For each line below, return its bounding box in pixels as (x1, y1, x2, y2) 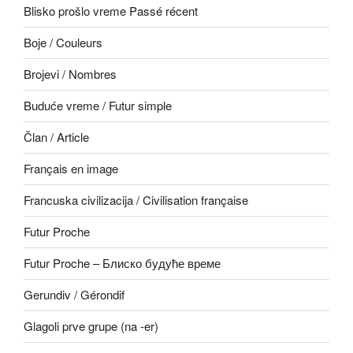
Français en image (24, 160, 118, 177)
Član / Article (24, 128, 89, 146)
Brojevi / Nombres (24, 65, 117, 83)
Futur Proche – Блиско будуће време (24, 255, 221, 272)
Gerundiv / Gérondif (24, 286, 124, 303)
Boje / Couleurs (24, 34, 102, 51)
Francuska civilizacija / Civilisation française (24, 191, 248, 209)
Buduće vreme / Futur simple (24, 97, 172, 114)
